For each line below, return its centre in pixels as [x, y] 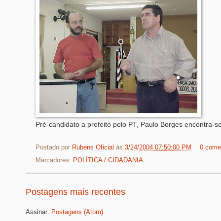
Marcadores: [54, 160]
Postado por [54, 147]
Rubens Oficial [94, 147]
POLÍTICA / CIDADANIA [108, 160]
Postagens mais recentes [75, 192]
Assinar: [38, 212]
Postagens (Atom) [77, 212]
